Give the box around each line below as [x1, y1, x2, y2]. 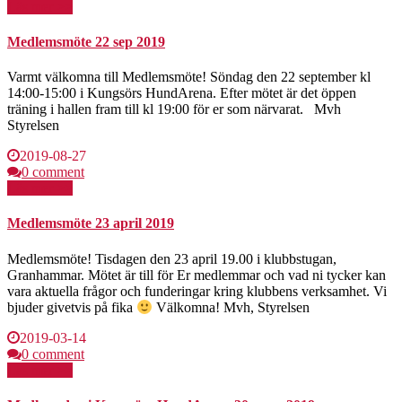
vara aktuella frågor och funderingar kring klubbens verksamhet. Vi [7, 283, 387, 299]
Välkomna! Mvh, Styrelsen [153, 299, 339, 315]
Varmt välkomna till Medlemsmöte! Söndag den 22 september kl [7, 69, 371, 85]
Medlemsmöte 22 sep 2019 [7, 33, 165, 49]
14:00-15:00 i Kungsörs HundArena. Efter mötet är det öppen [7, 85, 356, 101]
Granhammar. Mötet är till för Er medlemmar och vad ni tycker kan [7, 267, 386, 283]
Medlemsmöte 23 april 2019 [7, 215, 174, 232]
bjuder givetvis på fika [7, 299, 136, 315]
